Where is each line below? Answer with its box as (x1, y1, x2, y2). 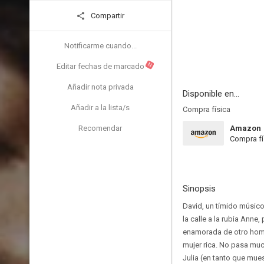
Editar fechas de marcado (56, 62, 144, 71)
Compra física (183, 105, 230, 114)
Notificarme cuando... (64, 41, 137, 50)
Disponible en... (183, 88, 239, 99)
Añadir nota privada (67, 82, 134, 91)
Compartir (89, 11, 124, 20)
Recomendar (78, 124, 122, 133)
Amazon (230, 124, 261, 133)
